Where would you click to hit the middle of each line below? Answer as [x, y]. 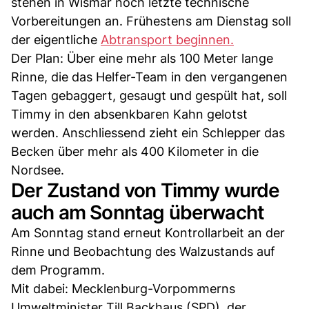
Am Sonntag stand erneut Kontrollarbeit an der [148, 233]
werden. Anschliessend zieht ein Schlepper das [148, 133]
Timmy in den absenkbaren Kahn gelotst [129, 114]
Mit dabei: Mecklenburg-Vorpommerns [123, 289]
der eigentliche [56, 40]
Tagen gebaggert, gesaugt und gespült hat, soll [149, 96]
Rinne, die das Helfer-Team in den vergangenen [149, 77]
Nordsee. [38, 170]
